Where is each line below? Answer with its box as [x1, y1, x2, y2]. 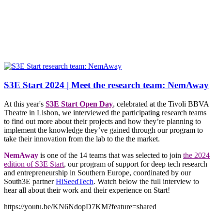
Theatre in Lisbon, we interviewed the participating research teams [4, 108, 206, 117]
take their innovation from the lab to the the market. [4, 134, 160, 143]
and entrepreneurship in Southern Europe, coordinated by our [4, 168, 191, 177]
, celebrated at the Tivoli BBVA [113, 99, 209, 108]
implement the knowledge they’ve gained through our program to [4, 125, 203, 134]
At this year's [4, 99, 46, 108]
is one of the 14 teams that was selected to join [40, 151, 183, 159]
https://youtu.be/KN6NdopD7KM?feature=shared [4, 202, 156, 211]
